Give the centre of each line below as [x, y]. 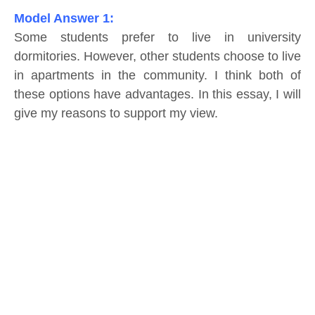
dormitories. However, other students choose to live [157, 57]
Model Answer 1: [64, 19]
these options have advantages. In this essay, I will [157, 95]
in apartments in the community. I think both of [157, 76]
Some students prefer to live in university [157, 38]
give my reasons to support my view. [116, 114]
